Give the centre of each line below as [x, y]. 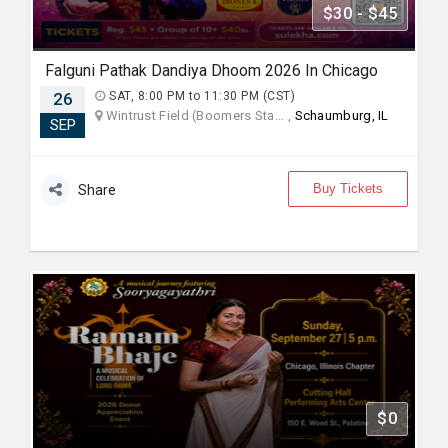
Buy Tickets [348, 188]
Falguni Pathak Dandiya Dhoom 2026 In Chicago [211, 70]
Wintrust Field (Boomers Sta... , [198, 115]
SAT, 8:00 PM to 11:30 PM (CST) [200, 96]
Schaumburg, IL [341, 115]
